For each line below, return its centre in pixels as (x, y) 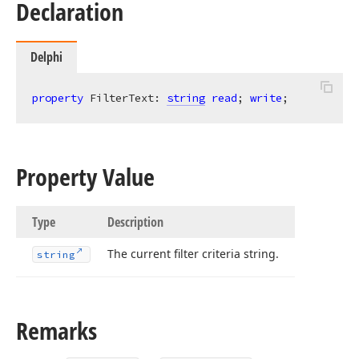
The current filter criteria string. (193, 254)
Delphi (46, 57)
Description (135, 222)
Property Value (85, 177)
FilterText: (125, 98)
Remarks (56, 331)
